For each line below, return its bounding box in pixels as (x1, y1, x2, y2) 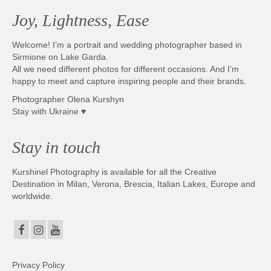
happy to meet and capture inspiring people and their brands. (12, 76, 246, 86)
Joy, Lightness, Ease (12, 11, 149, 30)
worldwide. (12, 191, 53, 201)
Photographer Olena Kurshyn (12, 94, 124, 104)
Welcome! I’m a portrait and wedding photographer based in (12, 40, 242, 50)
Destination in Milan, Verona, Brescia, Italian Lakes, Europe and (12, 179, 255, 189)
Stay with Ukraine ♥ (12, 106, 86, 116)
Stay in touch (12, 138, 100, 157)
